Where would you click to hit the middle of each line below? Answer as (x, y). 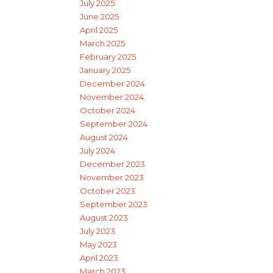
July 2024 (97, 150)
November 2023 (112, 177)
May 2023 (98, 244)
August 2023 (104, 217)
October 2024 (108, 110)
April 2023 (99, 257)
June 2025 (99, 16)
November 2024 (112, 97)
